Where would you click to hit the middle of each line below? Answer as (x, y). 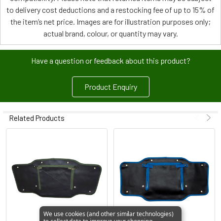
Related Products (37, 118)
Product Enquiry (110, 86)
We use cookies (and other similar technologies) (109, 214)
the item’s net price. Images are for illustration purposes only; (110, 21)
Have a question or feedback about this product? (110, 60)
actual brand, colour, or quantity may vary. (110, 33)
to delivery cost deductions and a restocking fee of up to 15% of (110, 9)
